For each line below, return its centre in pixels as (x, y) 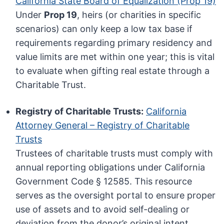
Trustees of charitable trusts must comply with (114, 153)
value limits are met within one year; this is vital (115, 57)
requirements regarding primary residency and (114, 43)
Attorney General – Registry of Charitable (103, 125)
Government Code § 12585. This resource (104, 181)
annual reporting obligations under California (110, 167)
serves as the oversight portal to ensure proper (116, 195)
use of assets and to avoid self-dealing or (103, 209)
